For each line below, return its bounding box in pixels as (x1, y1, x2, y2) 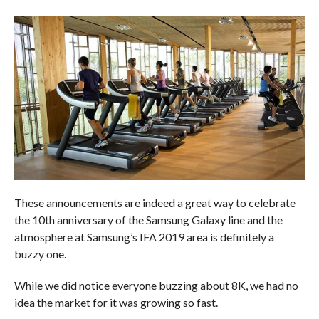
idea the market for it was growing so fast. (14, 296, 218, 310)
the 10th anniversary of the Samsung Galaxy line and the (14, 213, 283, 227)
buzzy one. (14, 247, 66, 261)
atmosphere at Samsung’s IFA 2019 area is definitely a (14, 230, 274, 244)
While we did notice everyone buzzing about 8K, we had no (14, 278, 298, 293)
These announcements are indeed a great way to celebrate (14, 196, 296, 210)
